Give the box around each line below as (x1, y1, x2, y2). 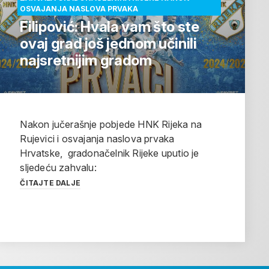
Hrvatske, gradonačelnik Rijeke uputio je (20, 147, 199, 160)
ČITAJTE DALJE (20, 178, 80, 188)
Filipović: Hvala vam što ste (20, 18, 199, 36)
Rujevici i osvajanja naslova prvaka (20, 133, 175, 145)
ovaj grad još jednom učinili (20, 35, 197, 53)
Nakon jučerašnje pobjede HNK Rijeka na (20, 118, 202, 131)
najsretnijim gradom (20, 52, 152, 70)
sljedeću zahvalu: (20, 162, 97, 174)
